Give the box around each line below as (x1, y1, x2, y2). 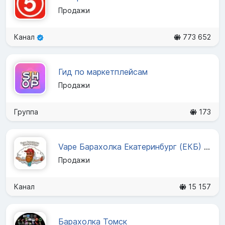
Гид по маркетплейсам (58, 67, 148, 77)
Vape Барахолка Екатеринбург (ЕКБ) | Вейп (204, 142, 210, 152)
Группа (14, 107, 38, 116)
